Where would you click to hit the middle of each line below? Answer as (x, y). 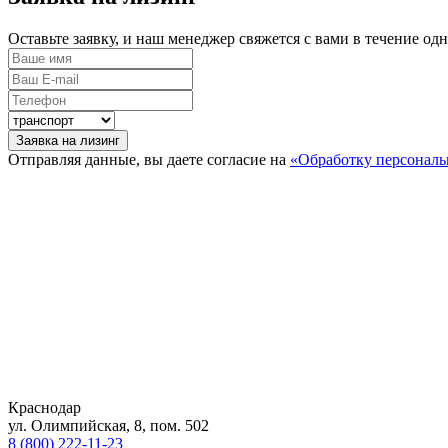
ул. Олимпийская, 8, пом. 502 (108, 425)
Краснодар (44, 407)
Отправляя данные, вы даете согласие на (149, 159)
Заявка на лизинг (100, 140)
